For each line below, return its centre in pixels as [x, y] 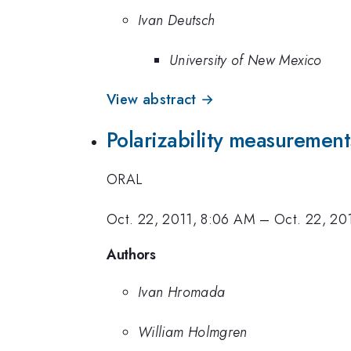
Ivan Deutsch [177, 21]
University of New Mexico [246, 60]
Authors [131, 255]
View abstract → [161, 100]
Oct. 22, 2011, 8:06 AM [181, 219]
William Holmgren [193, 332]
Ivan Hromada [182, 293]
